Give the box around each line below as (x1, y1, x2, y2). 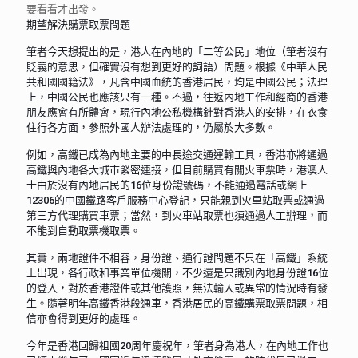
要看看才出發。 (26, 2, 99, 15)
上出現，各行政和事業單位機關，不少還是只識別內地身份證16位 (26, 266, 328, 279)
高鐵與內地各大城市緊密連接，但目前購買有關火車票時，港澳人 (26, 163, 328, 176)
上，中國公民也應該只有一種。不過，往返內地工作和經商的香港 (26, 90, 328, 103)
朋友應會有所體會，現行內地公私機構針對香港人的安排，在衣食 (26, 105, 328, 118)
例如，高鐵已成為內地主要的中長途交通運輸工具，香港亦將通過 (26, 148, 328, 161)
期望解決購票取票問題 (26, 18, 130, 30)
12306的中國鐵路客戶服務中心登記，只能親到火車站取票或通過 (26, 193, 324, 206)
